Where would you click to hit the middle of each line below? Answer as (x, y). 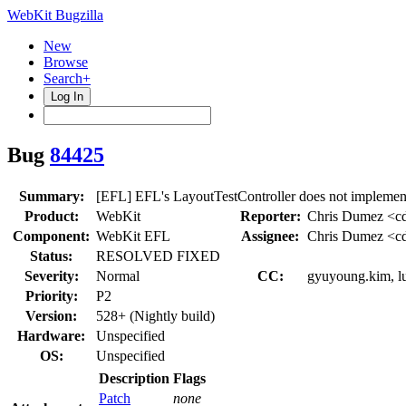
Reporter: (270, 216)
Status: (51, 256)
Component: (51, 236)
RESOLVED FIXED (158, 256)
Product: (51, 216)
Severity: (51, 275)
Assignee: (270, 236)
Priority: (51, 295)
